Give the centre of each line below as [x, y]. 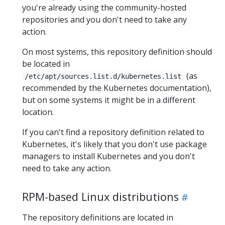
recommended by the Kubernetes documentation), [117, 88]
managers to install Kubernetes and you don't [108, 156]
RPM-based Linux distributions [100, 196]
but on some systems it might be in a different [109, 100]
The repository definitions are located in [98, 217]
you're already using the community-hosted [104, 7]
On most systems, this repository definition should [117, 51]
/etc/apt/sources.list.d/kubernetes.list [103, 76]
